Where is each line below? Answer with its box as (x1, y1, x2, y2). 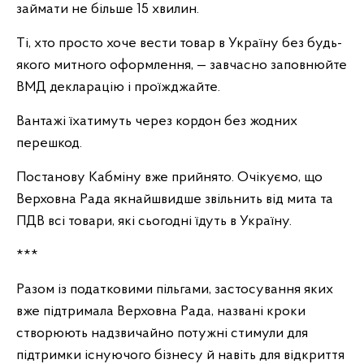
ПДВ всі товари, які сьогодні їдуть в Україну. (16, 214, 292, 229)
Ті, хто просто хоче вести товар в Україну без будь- (16, 36, 342, 51)
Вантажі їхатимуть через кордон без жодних (16, 114, 297, 129)
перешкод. (16, 136, 82, 151)
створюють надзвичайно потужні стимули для (16, 326, 308, 341)
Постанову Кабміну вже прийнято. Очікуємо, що (16, 170, 323, 185)
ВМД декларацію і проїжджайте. (16, 80, 220, 95)
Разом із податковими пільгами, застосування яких (16, 282, 333, 297)
